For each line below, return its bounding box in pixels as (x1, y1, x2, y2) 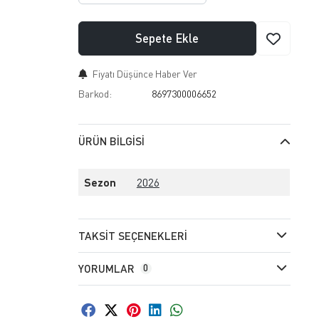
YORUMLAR (78, 262, 135, 276)
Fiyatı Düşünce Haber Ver (92, 68, 197, 80)
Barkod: (78, 88, 112, 100)
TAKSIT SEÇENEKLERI (78, 229, 187, 242)
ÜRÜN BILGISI (78, 135, 145, 148)
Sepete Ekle (135, 31, 199, 46)
